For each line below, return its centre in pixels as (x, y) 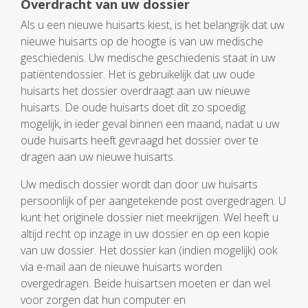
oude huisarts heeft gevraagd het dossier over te (140, 140)
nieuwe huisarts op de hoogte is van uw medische (142, 41)
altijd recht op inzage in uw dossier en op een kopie (145, 234)
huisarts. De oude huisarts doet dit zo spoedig (133, 107)
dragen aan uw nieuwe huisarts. (98, 157)
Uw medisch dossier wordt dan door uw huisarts (139, 184)
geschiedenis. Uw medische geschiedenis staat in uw (148, 58)
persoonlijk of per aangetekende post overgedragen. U (153, 201)
